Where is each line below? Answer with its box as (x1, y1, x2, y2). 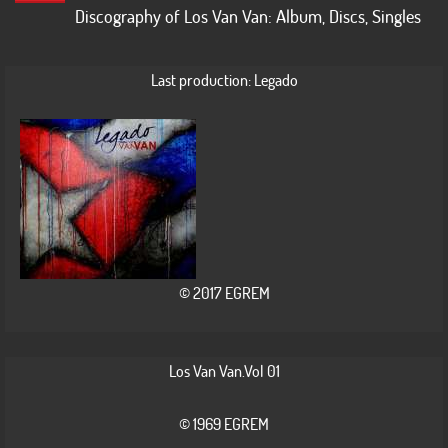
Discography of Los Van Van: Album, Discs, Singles (75, 4, 421, 29)
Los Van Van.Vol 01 (168, 360, 280, 382)
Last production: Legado (150, 69, 298, 91)
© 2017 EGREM (178, 282, 270, 304)
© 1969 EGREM (179, 413, 269, 435)
